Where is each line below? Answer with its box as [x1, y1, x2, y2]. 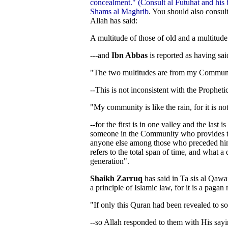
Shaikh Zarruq [90, 174, 142, 183]
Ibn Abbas [111, 51, 148, 60]
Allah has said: [90, 16, 137, 25]
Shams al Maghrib [90, 7, 149, 16]
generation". [90, 157, 129, 165]
